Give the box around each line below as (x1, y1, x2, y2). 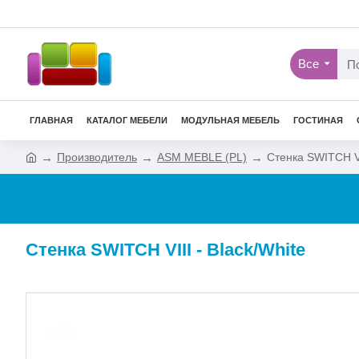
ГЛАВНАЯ (30, 115, 73, 125)
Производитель (57, 150, 137, 163)
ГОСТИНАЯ (293, 115, 343, 125)
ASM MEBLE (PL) (157, 150, 247, 163)
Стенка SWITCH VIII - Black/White (26, 240, 305, 260)
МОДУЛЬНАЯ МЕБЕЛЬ (181, 115, 280, 125)
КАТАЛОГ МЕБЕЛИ (87, 115, 167, 125)
